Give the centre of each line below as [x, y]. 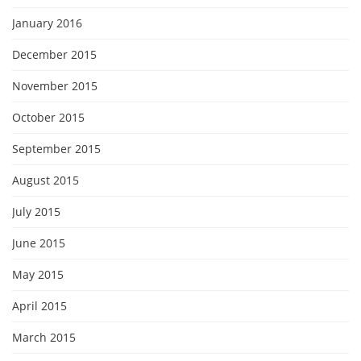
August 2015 [46, 180]
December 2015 [54, 54]
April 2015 [39, 305]
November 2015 [55, 85]
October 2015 [48, 117]
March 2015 [44, 337]
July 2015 [36, 211]
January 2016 [47, 23]
